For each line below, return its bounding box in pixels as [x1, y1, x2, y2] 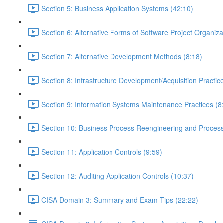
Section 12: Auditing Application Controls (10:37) [41, 170, 194, 181]
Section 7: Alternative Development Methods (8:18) [41, 51, 202, 61]
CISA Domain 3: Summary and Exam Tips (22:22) [41, 194, 198, 205]
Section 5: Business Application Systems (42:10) [41, 3, 193, 13]
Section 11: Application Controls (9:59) [41, 146, 162, 157]
